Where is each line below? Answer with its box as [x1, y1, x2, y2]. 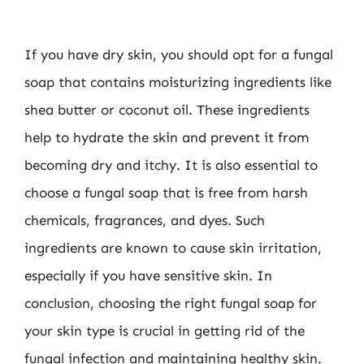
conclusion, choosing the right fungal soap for [24, 295, 317, 311]
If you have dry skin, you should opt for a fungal [24, 46, 333, 63]
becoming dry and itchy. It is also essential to [24, 157, 318, 173]
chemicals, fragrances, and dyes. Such [24, 212, 265, 228]
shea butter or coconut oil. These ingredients [24, 102, 310, 118]
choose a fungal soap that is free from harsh [24, 184, 308, 201]
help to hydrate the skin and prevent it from [24, 129, 309, 145]
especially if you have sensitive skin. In [24, 267, 272, 284]
